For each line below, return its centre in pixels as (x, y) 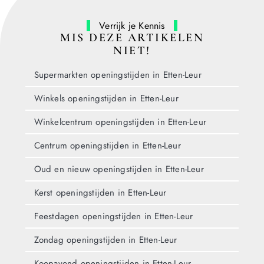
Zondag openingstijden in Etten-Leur (105, 240)
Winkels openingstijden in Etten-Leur (106, 98)
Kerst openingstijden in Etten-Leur (100, 192)
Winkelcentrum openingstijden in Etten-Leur (120, 122)
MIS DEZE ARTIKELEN (132, 38)
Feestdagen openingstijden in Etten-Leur (113, 216)
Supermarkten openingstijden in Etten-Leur (118, 75)
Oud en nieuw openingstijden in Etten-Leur (119, 169)
